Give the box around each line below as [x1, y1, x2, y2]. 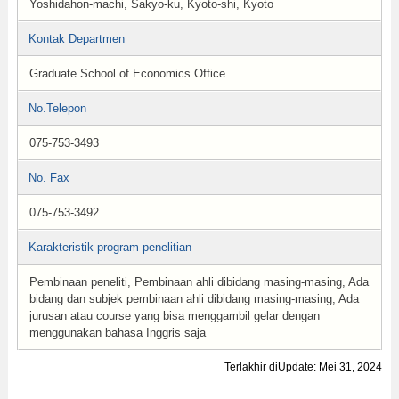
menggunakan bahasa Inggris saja [28, 326, 206, 339]
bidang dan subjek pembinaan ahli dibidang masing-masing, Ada [28, 292, 359, 305]
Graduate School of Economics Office [28, 67, 225, 80]
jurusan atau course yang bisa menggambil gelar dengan [28, 309, 320, 322]
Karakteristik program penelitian [28, 240, 191, 254]
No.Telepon [28, 102, 86, 115]
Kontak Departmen [28, 32, 125, 45]
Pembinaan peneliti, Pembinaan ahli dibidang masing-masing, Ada [28, 275, 369, 289]
